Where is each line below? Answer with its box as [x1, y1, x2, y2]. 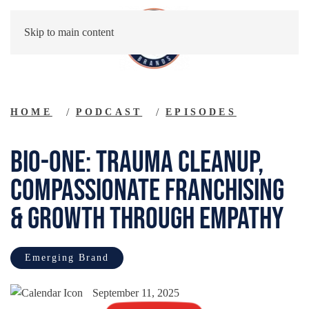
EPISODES [166, 106, 237, 117]
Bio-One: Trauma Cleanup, [10, 144, 263, 181]
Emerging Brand [25, 252, 109, 263]
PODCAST [75, 106, 143, 117]
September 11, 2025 [92, 286, 179, 299]
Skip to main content [24, 26, 114, 38]
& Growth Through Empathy [10, 201, 283, 237]
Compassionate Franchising [10, 172, 284, 209]
